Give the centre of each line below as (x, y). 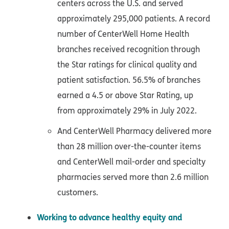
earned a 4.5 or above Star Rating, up (125, 95)
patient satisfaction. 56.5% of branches (129, 80)
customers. (78, 192)
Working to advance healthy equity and (109, 217)
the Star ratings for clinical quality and (127, 65)
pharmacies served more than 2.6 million (133, 177)
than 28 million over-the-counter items (129, 146)
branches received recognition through (129, 49)
